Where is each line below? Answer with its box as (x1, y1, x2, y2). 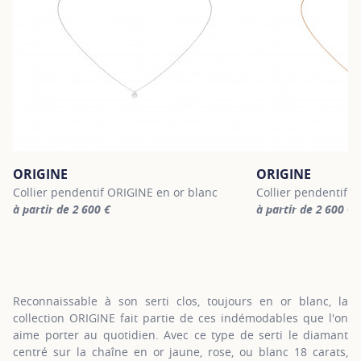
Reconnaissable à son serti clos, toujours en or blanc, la (13, 293, 348, 309)
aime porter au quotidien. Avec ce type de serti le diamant (13, 326, 348, 342)
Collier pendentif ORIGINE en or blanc (13, 184, 218, 200)
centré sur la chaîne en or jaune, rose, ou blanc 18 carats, (13, 343, 348, 359)
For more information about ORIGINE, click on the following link (12, 217, 353, 233)
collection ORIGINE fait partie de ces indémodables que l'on (13, 309, 348, 326)
